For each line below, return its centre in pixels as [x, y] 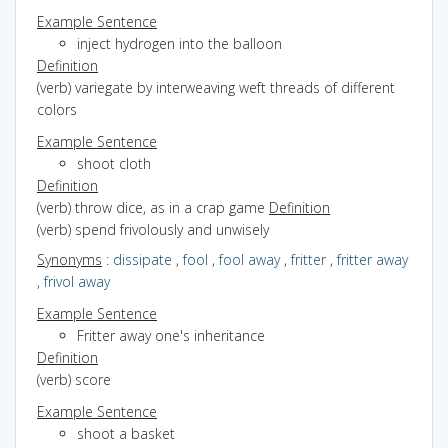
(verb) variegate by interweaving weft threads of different [216, 87]
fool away [249, 259]
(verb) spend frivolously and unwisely [153, 229]
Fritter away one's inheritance [171, 335]
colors [57, 109]
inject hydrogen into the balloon [179, 43]
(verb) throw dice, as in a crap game [153, 207]
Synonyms [69, 259]
